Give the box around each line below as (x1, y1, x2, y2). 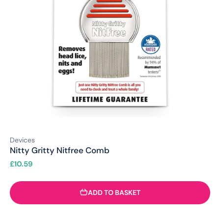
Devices (10, 135, 35, 144)
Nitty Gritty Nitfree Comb (10, 144, 110, 156)
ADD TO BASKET (88, 188, 140, 197)
